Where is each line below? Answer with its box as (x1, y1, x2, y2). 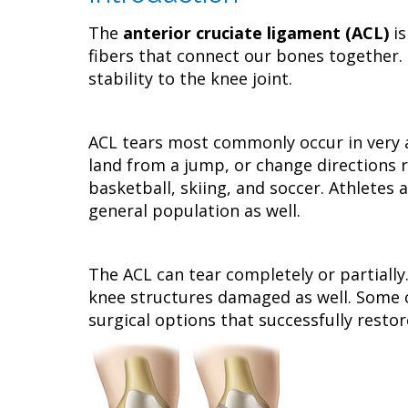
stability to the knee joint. (88, 67, 292, 89)
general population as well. (88, 199, 301, 221)
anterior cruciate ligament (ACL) (123, 22, 389, 44)
